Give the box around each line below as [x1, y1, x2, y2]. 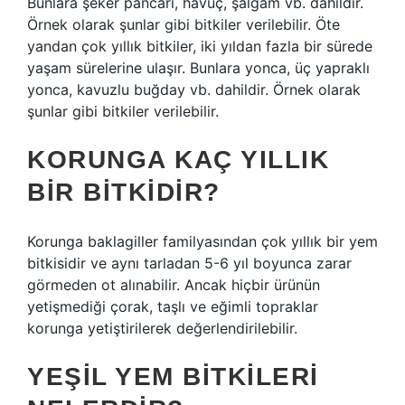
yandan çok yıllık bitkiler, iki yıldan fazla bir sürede [27, 37, 372, 55]
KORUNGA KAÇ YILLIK [27, 146, 329, 174]
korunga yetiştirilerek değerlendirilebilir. [27, 319, 297, 337]
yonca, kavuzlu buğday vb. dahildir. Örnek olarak [27, 80, 361, 99]
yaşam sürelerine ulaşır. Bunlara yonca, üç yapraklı [27, 59, 370, 77]
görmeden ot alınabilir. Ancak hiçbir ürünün [27, 276, 320, 294]
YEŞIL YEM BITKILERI [27, 363, 319, 391]
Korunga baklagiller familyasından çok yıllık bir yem [27, 232, 378, 250]
